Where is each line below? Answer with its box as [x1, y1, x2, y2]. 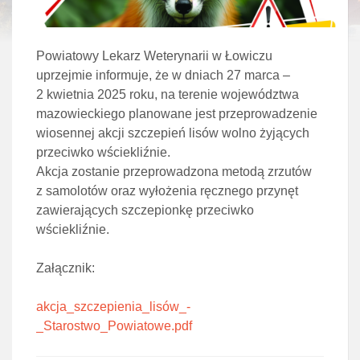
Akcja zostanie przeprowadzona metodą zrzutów [36, 165, 312, 179]
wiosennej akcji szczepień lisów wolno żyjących [36, 126, 309, 141]
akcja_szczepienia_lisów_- [36, 300, 190, 314]
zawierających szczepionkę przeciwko [36, 203, 254, 218]
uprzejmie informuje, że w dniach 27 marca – [36, 68, 290, 83]
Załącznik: [36, 261, 95, 276]
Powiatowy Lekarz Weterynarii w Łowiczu [36, 49, 272, 63]
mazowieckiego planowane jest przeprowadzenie [36, 107, 317, 121]
